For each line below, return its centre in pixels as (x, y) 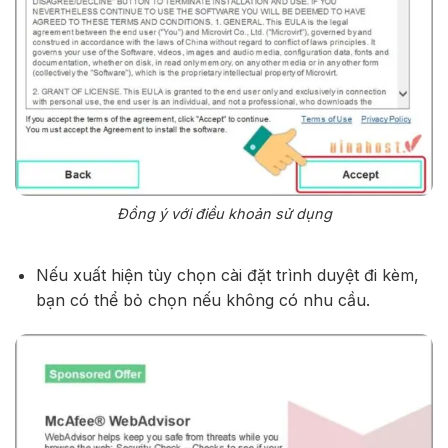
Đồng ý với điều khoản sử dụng (224, 214)
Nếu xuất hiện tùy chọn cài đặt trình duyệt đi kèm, (227, 274)
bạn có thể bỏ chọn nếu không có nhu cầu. (202, 299)
